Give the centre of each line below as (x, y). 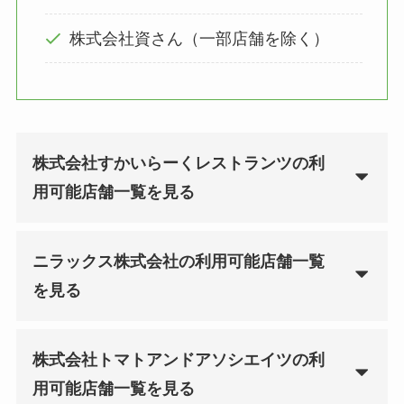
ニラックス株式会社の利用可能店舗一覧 (178, 261)
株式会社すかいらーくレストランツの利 (178, 164)
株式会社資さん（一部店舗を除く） (200, 38)
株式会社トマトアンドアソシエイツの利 (178, 359)
